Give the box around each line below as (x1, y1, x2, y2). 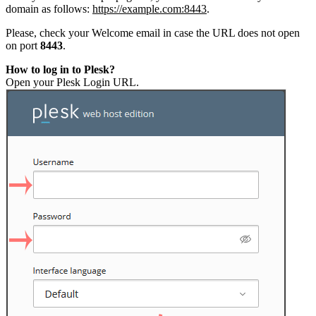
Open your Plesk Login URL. (6, 76, 139, 89)
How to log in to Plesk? (6, 63, 115, 76)
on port (6, 39, 40, 52)
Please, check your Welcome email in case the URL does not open (6, 27, 300, 39)
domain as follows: (6, 3, 92, 16)
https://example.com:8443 (92, 3, 207, 16)
